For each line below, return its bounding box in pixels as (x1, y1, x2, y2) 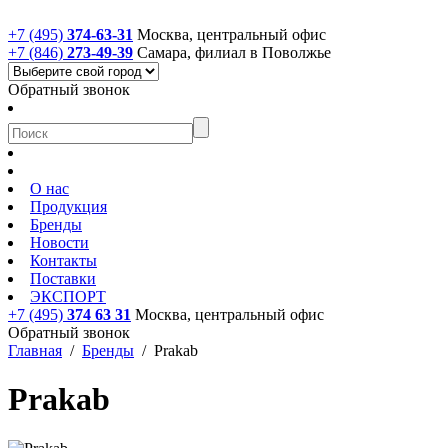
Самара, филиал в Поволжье (137, 44, 331, 61)
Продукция (30, 198, 107, 215)
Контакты (30, 252, 97, 269)
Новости (30, 234, 89, 251)
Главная (8, 342, 62, 359)
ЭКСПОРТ (30, 288, 106, 305)
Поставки (30, 270, 96, 287)
